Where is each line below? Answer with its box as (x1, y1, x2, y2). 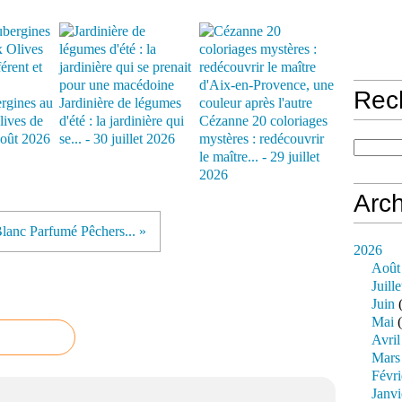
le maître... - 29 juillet (199, 149, 319, 165)
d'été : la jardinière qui (59, 113, 184, 129)
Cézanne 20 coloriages (199, 113, 328, 129)
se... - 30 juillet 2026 (59, 131, 175, 147)
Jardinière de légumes (59, 95, 181, 111)
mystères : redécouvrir (199, 131, 324, 147)
